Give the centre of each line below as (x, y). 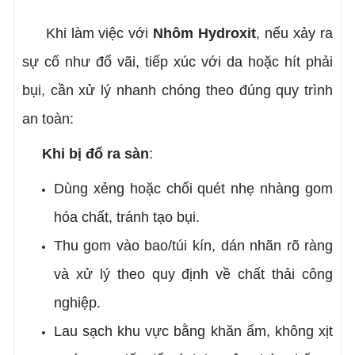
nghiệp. (77, 302)
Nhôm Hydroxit (205, 33)
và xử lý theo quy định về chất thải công (193, 274)
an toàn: (48, 118)
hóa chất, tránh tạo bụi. (126, 217)
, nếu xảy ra (295, 33)
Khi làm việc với (88, 33)
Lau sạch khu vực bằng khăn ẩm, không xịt (193, 331)
